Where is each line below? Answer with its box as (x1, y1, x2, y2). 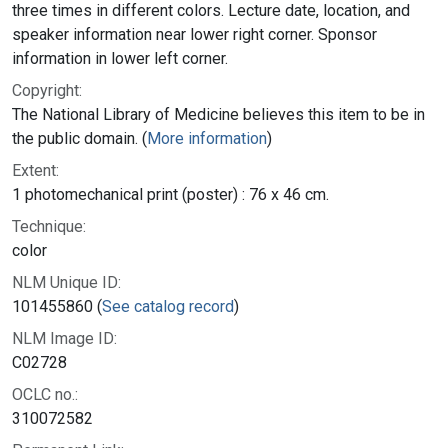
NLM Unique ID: (12, 272, 121, 292)
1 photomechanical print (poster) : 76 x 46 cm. (12, 184, 329, 204)
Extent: (12, 160, 59, 180)
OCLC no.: (12, 384, 78, 404)
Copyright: (12, 80, 82, 100)
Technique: (12, 216, 86, 236)
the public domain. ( (12, 128, 147, 148)
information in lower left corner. (12, 48, 228, 68)
